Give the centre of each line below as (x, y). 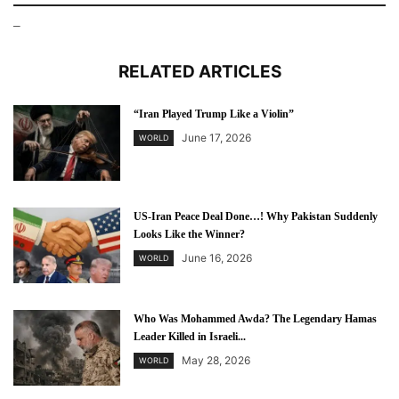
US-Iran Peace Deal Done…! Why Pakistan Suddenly (256, 216)
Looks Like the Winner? (189, 234)
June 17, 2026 (216, 137)
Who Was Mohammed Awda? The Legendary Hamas (255, 318)
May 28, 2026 (216, 360)
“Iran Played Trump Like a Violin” (214, 114)
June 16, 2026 (217, 257)
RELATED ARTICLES (199, 71)
